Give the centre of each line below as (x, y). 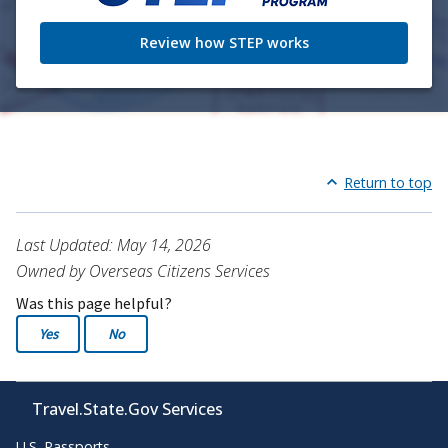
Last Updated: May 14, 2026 (113, 244)
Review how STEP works (224, 42)
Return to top (388, 182)
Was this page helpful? (94, 302)
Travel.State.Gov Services (127, 408)
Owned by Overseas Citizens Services (143, 270)
